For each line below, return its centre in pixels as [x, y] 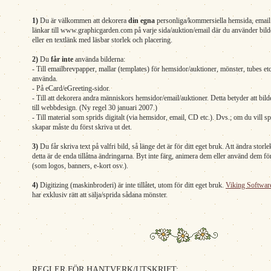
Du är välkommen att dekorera [83, 21]
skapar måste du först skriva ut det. [82, 127]
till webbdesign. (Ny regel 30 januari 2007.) [95, 108]
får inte [62, 59]
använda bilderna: [99, 59]
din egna [142, 21]
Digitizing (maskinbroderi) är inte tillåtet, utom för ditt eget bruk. [132, 185]
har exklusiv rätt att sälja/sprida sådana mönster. [100, 195]
